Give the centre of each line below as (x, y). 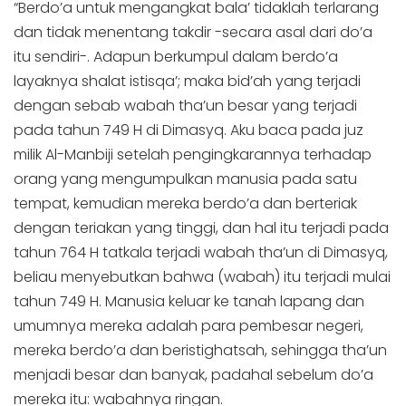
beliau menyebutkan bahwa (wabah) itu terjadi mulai (202, 276)
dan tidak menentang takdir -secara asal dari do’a (193, 32)
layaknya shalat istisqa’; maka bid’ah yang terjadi (187, 81)
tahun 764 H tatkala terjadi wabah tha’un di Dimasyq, (201, 252)
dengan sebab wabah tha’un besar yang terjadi (185, 105)
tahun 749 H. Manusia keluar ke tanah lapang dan (189, 301)
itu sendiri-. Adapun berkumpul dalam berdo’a (176, 56)
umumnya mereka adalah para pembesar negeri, (188, 325)
